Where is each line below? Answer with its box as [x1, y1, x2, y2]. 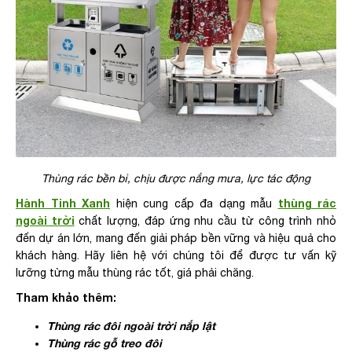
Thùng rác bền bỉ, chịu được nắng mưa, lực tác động [42, 171, 310, 185]
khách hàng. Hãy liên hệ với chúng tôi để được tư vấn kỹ [16, 248, 336, 262]
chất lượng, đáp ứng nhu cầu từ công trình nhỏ [74, 214, 337, 227]
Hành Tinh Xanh [16, 196, 110, 210]
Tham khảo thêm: [16, 290, 116, 304]
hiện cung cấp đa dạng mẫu [110, 196, 278, 210]
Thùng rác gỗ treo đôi [47, 335, 162, 350]
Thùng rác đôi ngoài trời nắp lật [47, 318, 215, 332]
